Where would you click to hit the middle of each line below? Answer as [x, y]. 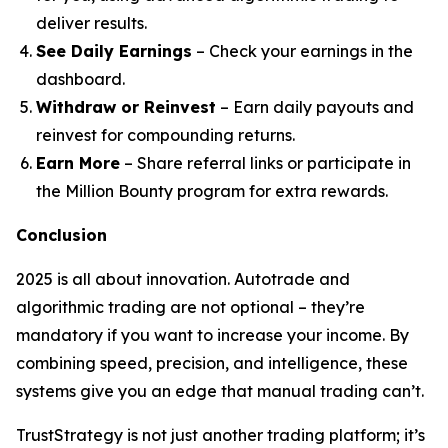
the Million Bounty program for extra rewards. [212, 191]
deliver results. [91, 23]
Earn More [78, 163]
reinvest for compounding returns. [165, 135]
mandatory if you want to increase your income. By [212, 335]
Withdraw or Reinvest [126, 107]
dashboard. [80, 79]
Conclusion [61, 235]
